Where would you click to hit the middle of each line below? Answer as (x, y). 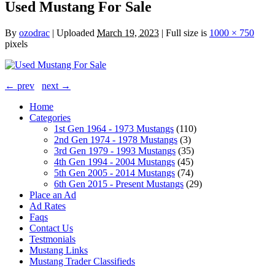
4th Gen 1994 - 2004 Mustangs (114, 161)
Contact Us (51, 228)
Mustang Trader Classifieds (82, 261)
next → (56, 85)
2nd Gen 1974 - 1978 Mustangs (116, 139)
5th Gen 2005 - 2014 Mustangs (114, 172)
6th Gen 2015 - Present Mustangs (119, 184)
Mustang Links (59, 250)
